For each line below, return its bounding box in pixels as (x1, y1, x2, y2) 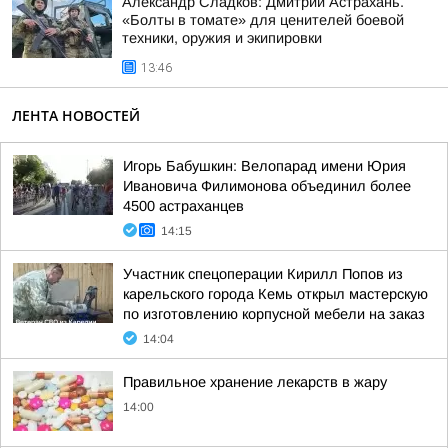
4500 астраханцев (123, 198, 244, 214)
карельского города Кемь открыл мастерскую (123, 286, 428, 302)
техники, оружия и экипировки (122, 30, 322, 46)
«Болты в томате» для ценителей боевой (122, 12, 404, 28)
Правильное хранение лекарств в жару (123, 374, 387, 390)
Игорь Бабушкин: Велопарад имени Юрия (123, 158, 406, 174)
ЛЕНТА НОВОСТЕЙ (12, 106, 140, 125)
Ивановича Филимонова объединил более (123, 178, 411, 194)
